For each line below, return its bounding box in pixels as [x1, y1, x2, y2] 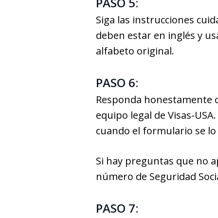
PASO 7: [96, 200, 138, 216]
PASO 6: [96, 74, 138, 91]
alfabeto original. [96, 44, 174, 57]
